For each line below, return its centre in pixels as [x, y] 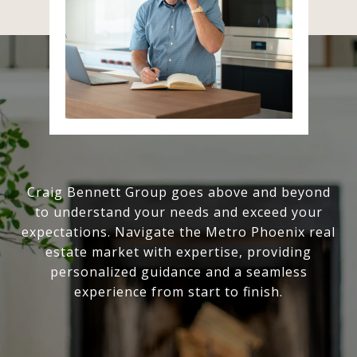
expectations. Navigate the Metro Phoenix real [178, 232]
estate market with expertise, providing [178, 252]
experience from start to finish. [178, 292]
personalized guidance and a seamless [178, 272]
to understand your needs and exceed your [178, 212]
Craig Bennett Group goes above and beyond [178, 192]
